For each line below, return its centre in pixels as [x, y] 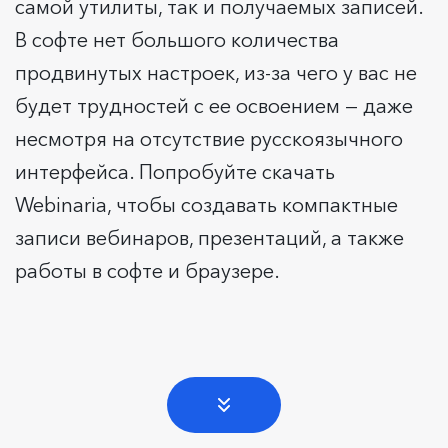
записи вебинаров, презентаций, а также [209, 237]
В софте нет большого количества [177, 39]
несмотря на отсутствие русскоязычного [209, 138]
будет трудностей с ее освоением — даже [214, 105]
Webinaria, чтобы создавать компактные [206, 204]
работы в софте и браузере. [147, 270]
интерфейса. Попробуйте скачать [175, 171]
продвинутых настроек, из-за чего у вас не [216, 72]
